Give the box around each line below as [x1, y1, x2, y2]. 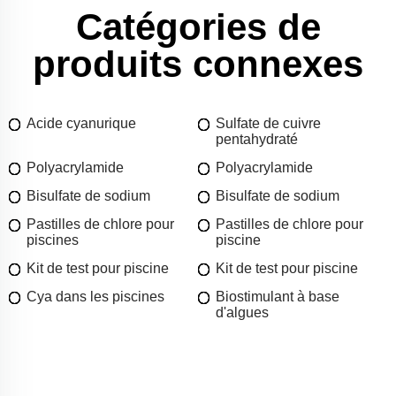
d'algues [216, 305, 269, 321]
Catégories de [75, 6, 321, 49]
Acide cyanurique [27, 116, 136, 132]
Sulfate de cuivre [216, 116, 321, 132]
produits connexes [33, 43, 363, 86]
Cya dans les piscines [27, 289, 164, 305]
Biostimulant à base [216, 289, 339, 305]
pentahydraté [216, 132, 298, 148]
